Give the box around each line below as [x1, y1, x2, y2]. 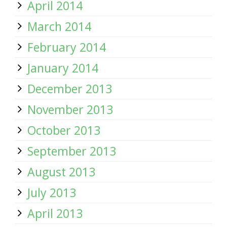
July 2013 [27, 184, 76, 201]
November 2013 [27, 101, 113, 118]
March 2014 [27, 18, 91, 34]
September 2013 [27, 143, 116, 159]
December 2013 [27, 81, 112, 97]
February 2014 [27, 39, 106, 55]
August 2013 [27, 164, 95, 180]
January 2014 [27, 60, 98, 76]
